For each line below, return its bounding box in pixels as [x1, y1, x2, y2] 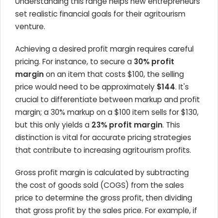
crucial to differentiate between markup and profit [15, 94, 200, 105]
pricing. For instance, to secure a [15, 56, 134, 67]
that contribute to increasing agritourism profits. [15, 145, 191, 155]
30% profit [134, 56, 174, 67]
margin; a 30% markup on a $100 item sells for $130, [15, 107, 199, 117]
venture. [15, 21, 45, 32]
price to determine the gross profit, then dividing [15, 193, 192, 203]
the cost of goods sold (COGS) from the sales [15, 180, 184, 190]
